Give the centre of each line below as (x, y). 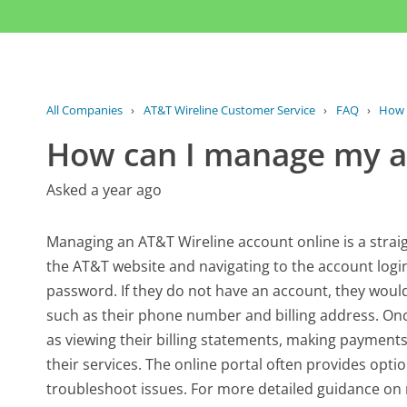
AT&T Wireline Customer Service (229, 109)
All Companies (85, 109)
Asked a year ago (104, 189)
